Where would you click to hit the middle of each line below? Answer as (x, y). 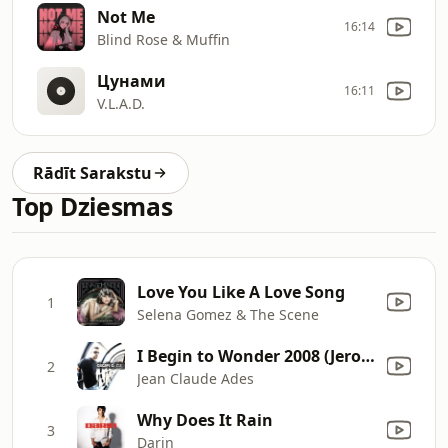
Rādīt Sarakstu (92, 173)
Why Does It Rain (205, 419)
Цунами (131, 80)
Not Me (126, 16)
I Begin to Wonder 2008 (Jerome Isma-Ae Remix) (368, 355)
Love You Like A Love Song (241, 291)
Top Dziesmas (92, 206)
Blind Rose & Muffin (163, 39)
